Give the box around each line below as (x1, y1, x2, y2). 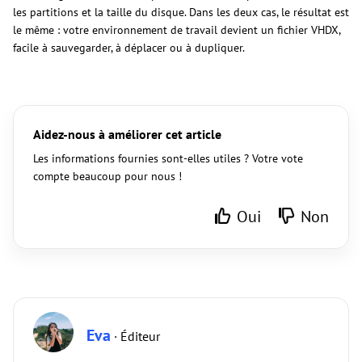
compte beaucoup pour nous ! (33, 169, 182, 184)
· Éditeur (111, 328, 160, 345)
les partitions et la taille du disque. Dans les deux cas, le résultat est (13, 5, 349, 20)
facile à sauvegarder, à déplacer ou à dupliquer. (13, 40, 245, 56)
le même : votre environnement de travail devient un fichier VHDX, (13, 23, 340, 38)
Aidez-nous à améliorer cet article (33, 126, 221, 143)
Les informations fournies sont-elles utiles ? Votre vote (33, 151, 303, 166)
